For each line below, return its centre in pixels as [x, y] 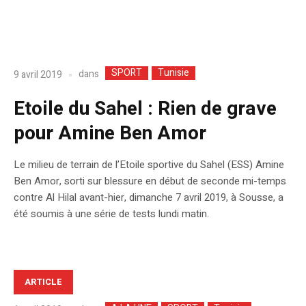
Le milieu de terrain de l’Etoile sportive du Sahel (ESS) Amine [149, 165]
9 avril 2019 [38, 74]
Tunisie [173, 73]
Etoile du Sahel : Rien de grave [145, 109]
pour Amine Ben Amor [110, 134]
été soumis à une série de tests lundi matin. [111, 214]
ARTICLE [43, 282]
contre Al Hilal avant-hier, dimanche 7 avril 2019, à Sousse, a [149, 198]
